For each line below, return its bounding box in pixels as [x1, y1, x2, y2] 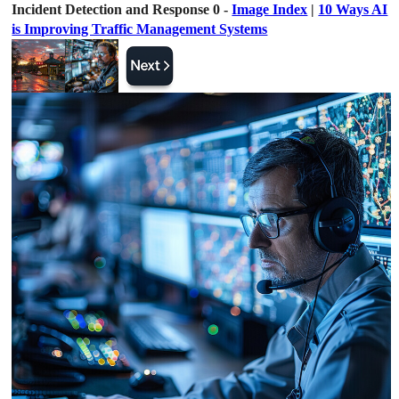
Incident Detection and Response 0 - [12, 2, 232, 17]
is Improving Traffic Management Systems [12, 21, 268, 37]
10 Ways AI [318, 2, 388, 17]
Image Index [232, 2, 308, 17]
